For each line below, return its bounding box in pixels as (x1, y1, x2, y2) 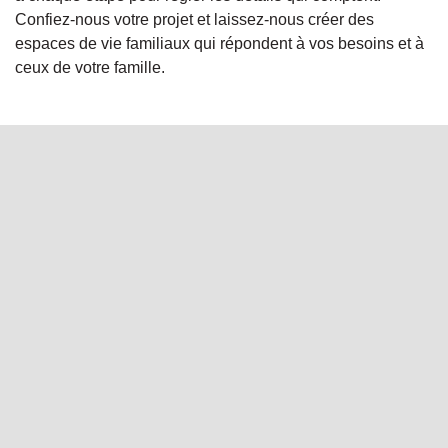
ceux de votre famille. (15, 59, 165, 77)
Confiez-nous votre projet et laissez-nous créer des (15, 11, 374, 29)
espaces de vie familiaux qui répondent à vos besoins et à (15, 35, 424, 53)
